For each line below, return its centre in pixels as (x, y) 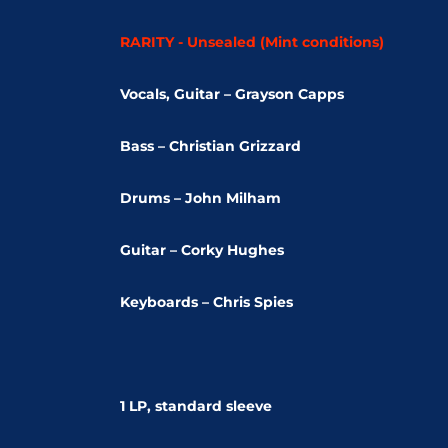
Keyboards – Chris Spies (206, 301)
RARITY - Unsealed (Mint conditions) (252, 41)
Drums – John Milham (200, 197)
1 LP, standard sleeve (196, 405)
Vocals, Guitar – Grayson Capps (232, 93)
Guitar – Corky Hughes (202, 249)
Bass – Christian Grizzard (210, 145)
